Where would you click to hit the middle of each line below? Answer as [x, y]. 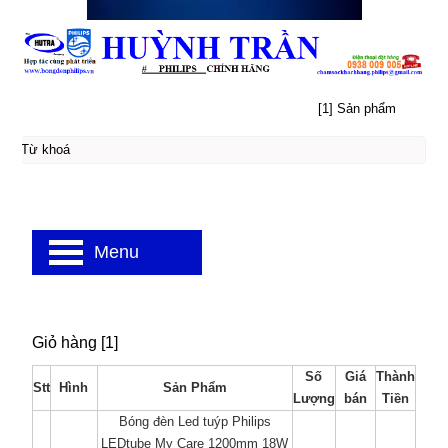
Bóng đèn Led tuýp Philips [194, 421]
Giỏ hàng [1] [74, 342]
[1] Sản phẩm [357, 109]
